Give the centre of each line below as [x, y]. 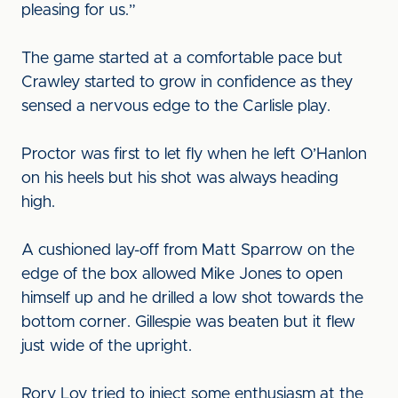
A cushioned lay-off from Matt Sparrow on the [188, 251]
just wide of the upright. [109, 346]
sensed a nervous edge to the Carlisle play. [178, 107]
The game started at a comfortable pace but [182, 59]
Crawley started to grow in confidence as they [187, 83]
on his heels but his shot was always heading [180, 179]
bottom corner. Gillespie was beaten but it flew [188, 322]
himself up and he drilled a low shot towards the [192, 298]
